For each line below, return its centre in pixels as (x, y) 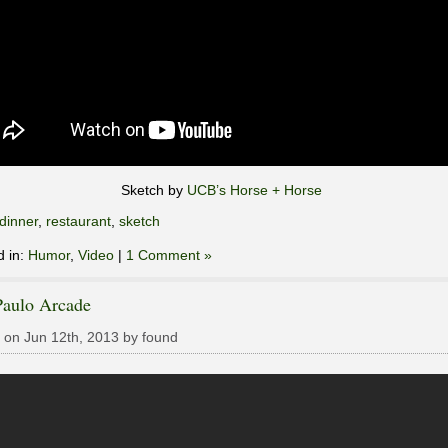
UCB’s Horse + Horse (254, 190)
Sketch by (153, 190)
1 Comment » (169, 255)
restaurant (78, 221)
